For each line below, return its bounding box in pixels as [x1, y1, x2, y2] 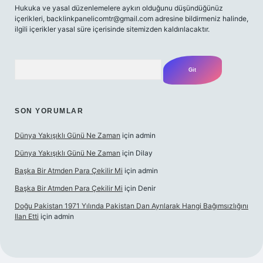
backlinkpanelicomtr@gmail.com [46, 14, 153, 23]
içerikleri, [15, 14, 46, 23]
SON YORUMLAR [15, 107, 83, 115]
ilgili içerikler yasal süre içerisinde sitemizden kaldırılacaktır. [15, 25, 210, 33]
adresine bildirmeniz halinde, [153, 14, 248, 23]
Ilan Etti [15, 212, 39, 221]
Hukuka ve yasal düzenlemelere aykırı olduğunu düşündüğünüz [15, 4, 223, 12]
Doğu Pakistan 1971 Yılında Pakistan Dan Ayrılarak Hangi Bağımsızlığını [15, 201, 248, 210]
